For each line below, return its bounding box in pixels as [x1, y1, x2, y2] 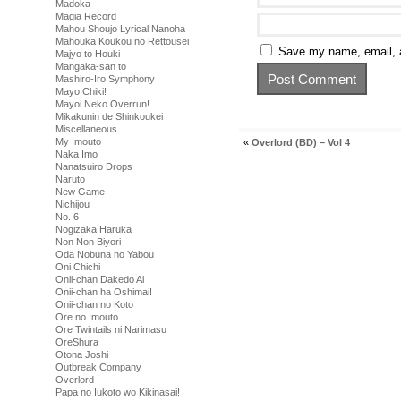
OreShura [55, 337, 98, 347]
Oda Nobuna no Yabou [55, 249, 154, 260]
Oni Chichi [55, 261, 100, 272]
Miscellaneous [55, 124, 117, 134]
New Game [55, 186, 105, 197]
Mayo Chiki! [55, 86, 107, 97]
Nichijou [55, 199, 90, 209]
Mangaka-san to [55, 61, 126, 72]
